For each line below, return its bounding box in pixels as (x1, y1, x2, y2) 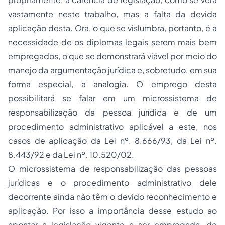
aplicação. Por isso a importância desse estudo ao (8, 205, 217, 216)
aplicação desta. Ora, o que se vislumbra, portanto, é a (8, 23, 217, 33)
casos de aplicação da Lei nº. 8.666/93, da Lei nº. (8, 135, 217, 146)
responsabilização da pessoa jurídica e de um (8, 107, 217, 118)
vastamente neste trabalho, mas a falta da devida (8, 9, 217, 19)
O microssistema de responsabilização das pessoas (8, 163, 217, 174)
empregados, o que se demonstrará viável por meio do (8, 51, 217, 61)
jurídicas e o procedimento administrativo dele (8, 177, 217, 188)
